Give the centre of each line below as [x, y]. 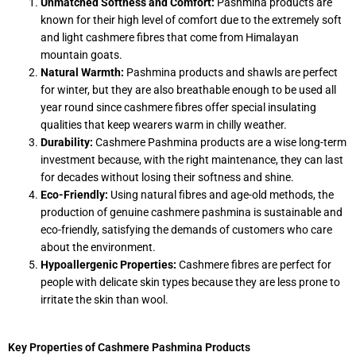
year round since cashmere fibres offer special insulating [179, 108]
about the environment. [99, 248]
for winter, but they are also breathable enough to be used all [189, 90]
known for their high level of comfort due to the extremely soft [192, 20]
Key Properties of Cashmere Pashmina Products [129, 347]
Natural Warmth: [84, 73]
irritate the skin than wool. [105, 300]
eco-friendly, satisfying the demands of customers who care [187, 230]
